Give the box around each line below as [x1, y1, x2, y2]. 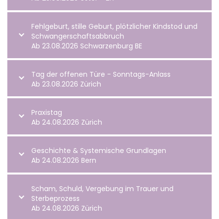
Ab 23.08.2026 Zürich [31, 79, 101, 89]
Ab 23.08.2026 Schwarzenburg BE [31, 41, 142, 51]
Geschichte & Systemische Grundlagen [31, 145, 166, 155]
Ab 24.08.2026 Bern [31, 155, 96, 165]
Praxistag [31, 107, 62, 117]
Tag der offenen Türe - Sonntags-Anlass [31, 69, 171, 79]
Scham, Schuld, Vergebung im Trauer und [31, 183, 174, 194]
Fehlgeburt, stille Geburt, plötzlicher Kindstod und [31, 21, 197, 31]
